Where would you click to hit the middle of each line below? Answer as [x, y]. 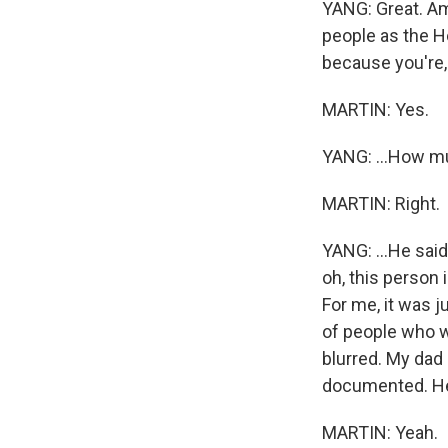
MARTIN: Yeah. [380, 432]
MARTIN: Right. [381, 203]
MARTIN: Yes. [375, 109]
